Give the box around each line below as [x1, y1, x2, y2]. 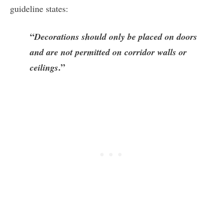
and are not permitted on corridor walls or [30, 46, 187, 59]
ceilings [30, 61, 58, 74]
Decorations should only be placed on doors [34, 30, 197, 43]
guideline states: [10, 2, 68, 15]
